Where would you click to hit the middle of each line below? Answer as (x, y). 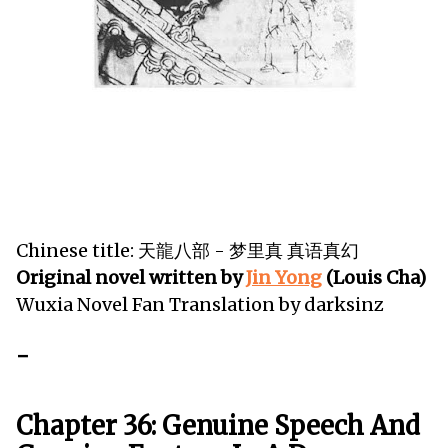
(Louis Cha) (374, 278)
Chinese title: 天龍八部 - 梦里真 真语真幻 (187, 251)
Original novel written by (131, 278)
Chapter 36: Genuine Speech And (218, 425)
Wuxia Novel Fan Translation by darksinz (200, 305)
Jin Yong (284, 278)
